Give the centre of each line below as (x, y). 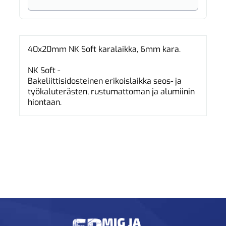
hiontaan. (45, 102)
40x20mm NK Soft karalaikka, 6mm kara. (104, 49)
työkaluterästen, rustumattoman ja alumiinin (111, 92)
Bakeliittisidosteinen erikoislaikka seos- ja (105, 81)
